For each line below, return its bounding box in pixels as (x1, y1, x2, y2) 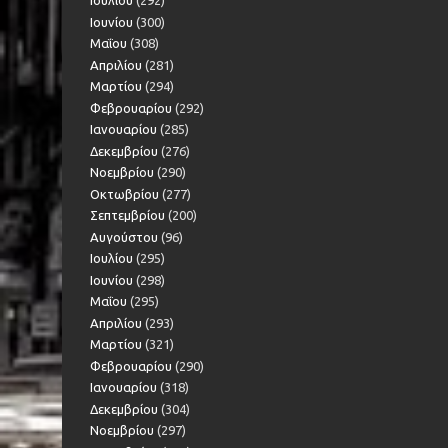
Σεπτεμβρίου (90, 208, 165, 223)
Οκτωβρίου (90, 186, 159, 201)
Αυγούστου (90, 229, 158, 244)
